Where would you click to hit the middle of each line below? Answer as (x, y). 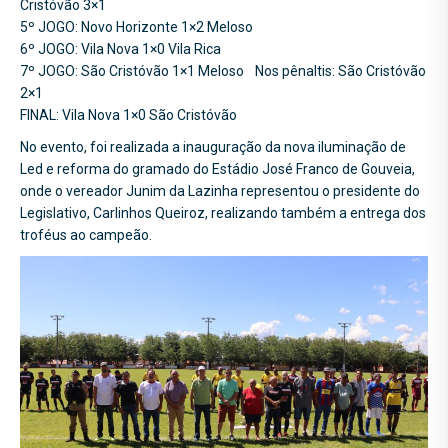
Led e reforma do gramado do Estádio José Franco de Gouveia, (217, 168)
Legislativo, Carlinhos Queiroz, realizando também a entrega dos (223, 212)
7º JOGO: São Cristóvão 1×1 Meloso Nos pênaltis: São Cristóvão (223, 70)
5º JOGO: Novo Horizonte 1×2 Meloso (136, 26)
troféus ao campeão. (86, 234)
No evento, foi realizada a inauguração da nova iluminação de (213, 146)
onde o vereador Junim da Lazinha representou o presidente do (220, 190)
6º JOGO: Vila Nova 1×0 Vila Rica (120, 48)
